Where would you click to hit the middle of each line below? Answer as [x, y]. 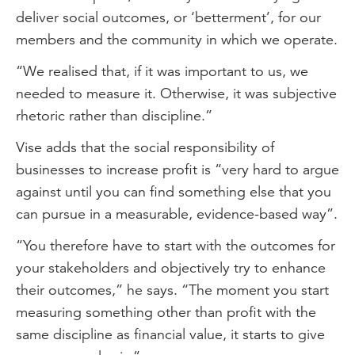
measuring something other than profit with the [166, 312]
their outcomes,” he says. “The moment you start [172, 290]
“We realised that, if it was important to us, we [162, 71]
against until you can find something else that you [174, 191]
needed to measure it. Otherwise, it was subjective [176, 93]
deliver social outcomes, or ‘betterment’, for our [168, 17]
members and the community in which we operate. [177, 39]
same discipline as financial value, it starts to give [170, 334]
